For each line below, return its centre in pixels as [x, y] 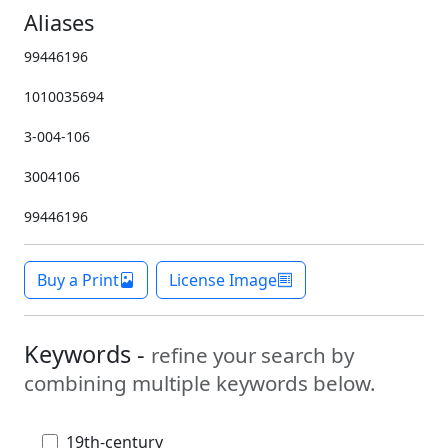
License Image [223, 280]
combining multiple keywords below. [200, 383]
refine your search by [252, 355]
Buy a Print [78, 280]
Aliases [59, 23]
